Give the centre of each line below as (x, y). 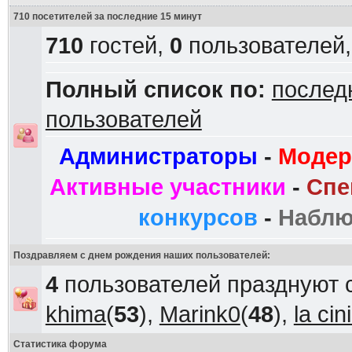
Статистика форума (60, 344)
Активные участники (167, 187)
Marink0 (200, 314)
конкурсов (198, 218)
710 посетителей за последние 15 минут (107, 16)
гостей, (126, 46)
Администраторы (159, 156)
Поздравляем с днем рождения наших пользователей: (141, 255)
